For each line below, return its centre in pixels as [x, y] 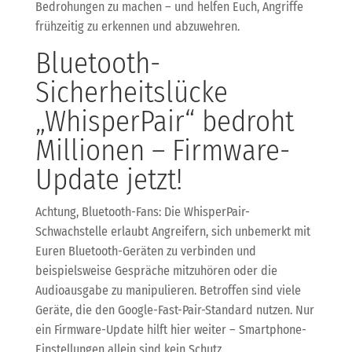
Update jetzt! [108, 179]
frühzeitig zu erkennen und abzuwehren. [137, 26]
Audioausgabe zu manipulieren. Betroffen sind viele [168, 290]
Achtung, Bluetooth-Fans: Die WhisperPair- [142, 211]
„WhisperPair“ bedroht [164, 121]
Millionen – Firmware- [162, 150]
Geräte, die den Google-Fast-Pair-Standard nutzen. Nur [174, 310]
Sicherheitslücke [131, 92]
